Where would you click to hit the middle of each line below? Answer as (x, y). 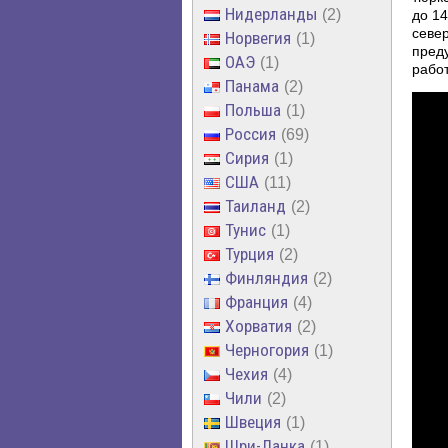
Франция (256, 301)
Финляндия (266, 277)
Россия (250, 133)
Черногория (267, 349)
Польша (253, 109)
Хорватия (258, 325)
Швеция (253, 421)
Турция (249, 253)
